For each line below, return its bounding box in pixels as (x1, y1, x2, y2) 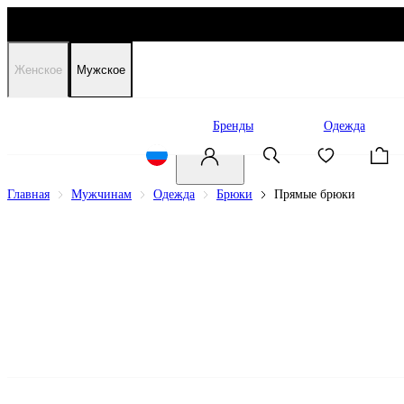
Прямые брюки (274, 188, 355, 201)
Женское (14, 63, 62, 77)
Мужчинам (71, 188, 132, 201)
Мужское (77, 63, 125, 77)
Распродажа (78, 119, 142, 133)
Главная (7, 188, 50, 201)
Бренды (212, 119, 253, 133)
